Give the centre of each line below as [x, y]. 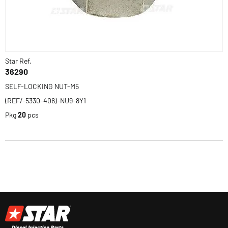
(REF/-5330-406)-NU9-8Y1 [46, 101]
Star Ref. [18, 61]
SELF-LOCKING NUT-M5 [42, 86]
